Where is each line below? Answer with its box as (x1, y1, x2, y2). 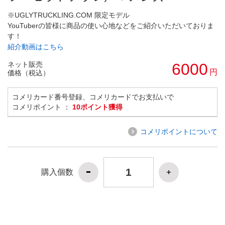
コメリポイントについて (140, 127, 217, 136)
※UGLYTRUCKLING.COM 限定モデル (8, 11, 130, 19)
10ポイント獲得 (72, 102, 123, 111)
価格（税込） (8, 68, 50, 77)
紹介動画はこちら (8, 42, 64, 51)
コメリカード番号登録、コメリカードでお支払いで (12, 92, 174, 101)
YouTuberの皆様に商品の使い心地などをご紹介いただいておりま (8, 21, 214, 30)
